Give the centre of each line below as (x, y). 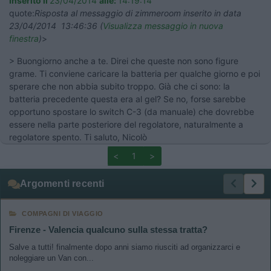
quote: (22, 13)
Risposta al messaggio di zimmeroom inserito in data (138, 13)
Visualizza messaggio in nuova (163, 25)
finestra (24, 38)
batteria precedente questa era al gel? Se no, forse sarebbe (127, 99)
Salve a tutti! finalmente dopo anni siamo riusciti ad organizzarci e (125, 247)
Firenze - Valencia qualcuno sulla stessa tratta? (108, 229)
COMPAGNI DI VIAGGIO (63, 213)
